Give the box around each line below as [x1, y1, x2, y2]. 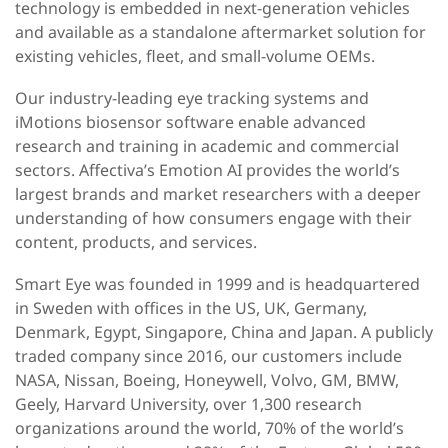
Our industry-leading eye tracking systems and [15, 86, 369, 109]
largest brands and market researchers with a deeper [15, 182, 421, 205]
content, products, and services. [15, 230, 257, 253]
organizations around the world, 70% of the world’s [15, 416, 404, 439]
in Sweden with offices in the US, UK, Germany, [15, 296, 367, 319]
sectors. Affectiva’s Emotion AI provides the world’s [15, 158, 400, 181]
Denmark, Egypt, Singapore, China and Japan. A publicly [15, 320, 433, 343]
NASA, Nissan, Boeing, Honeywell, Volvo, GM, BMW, [15, 368, 399, 391]
